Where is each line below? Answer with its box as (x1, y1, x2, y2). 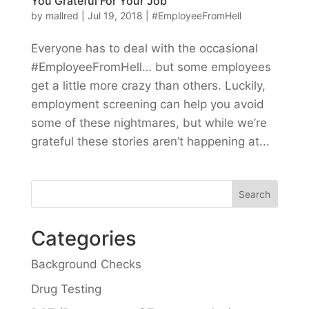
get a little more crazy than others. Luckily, (30, 79, 266, 93)
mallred (45, 10, 79, 22)
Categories (30, 226, 137, 251)
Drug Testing (30, 281, 101, 296)
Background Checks (30, 257, 141, 272)
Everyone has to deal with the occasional (30, 41, 258, 56)
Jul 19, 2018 (87, 10, 143, 22)
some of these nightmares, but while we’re (30, 116, 267, 130)
